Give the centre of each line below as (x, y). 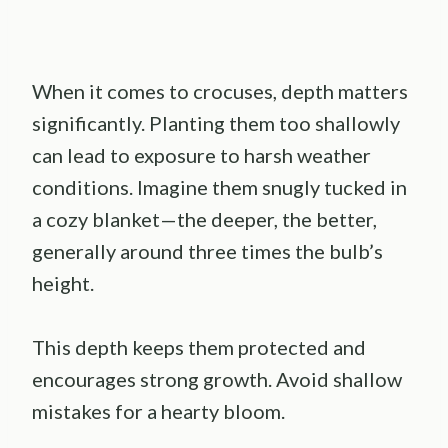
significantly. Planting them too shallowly (216, 122)
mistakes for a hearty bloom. (158, 410)
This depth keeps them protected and (199, 346)
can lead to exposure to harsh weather (201, 154)
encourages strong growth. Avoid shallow (217, 378)
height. (63, 282)
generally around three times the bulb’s (207, 250)
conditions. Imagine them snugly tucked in (219, 186)
